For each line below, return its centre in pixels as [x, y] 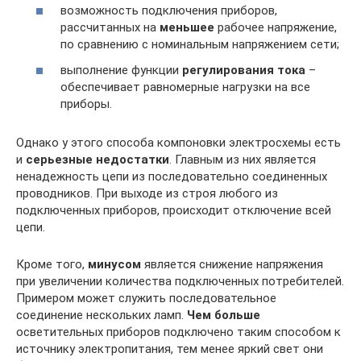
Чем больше [222, 315]
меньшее [185, 28]
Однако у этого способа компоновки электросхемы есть [178, 142]
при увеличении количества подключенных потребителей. [180, 281]
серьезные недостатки [98, 159]
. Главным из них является [243, 159]
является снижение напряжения [232, 264]
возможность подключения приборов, [169, 11]
